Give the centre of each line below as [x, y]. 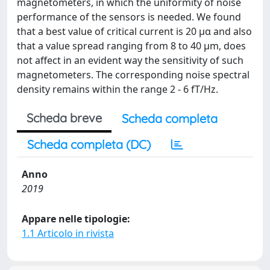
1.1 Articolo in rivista [68, 233]
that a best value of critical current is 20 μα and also [134, 31]
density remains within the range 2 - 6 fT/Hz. [118, 89]
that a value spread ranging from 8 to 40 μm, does [131, 46]
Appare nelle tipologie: [76, 219]
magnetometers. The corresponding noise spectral [133, 75]
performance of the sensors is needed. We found [129, 17]
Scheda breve [64, 118]
